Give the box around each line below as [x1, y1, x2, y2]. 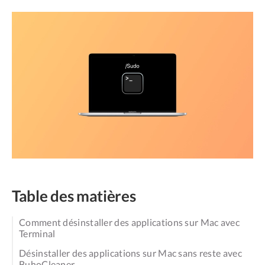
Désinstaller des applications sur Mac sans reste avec [19, 247, 242, 259]
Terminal [19, 228, 56, 240]
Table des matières [12, 186, 136, 205]
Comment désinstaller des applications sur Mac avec [19, 216, 240, 228]
